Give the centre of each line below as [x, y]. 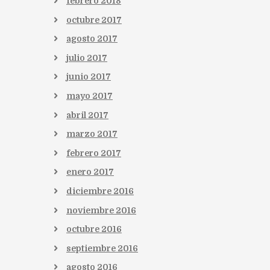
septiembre [92, 248]
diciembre [90, 191]
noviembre [91, 210]
